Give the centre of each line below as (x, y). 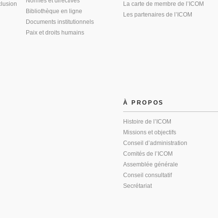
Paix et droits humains (55, 33)
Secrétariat (137, 186)
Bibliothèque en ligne (54, 11)
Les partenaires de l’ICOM (157, 15)
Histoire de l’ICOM (147, 122)
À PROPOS (144, 103)
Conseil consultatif (147, 175)
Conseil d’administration (155, 143)
